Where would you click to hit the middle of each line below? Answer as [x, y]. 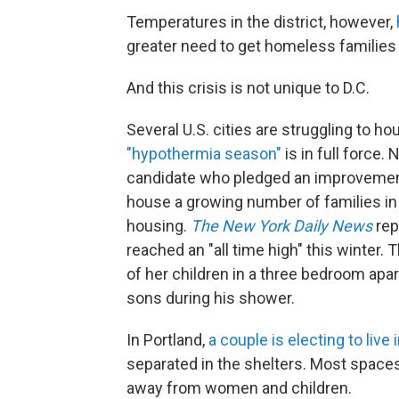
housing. [159, 226]
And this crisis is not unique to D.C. [248, 88]
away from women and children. [239, 388]
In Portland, [167, 340]
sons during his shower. [211, 298]
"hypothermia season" [204, 154]
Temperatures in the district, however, [261, 22]
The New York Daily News [281, 226]
